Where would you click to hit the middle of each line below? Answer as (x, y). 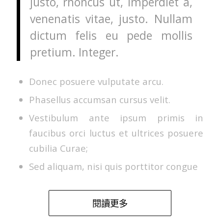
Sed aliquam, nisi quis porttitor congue (113, 166)
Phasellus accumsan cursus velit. (99, 99)
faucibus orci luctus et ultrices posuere (116, 133)
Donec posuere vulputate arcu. (96, 81)
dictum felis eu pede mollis (111, 36)
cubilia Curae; (58, 148)
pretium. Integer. (74, 53)
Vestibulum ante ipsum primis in (116, 117)
